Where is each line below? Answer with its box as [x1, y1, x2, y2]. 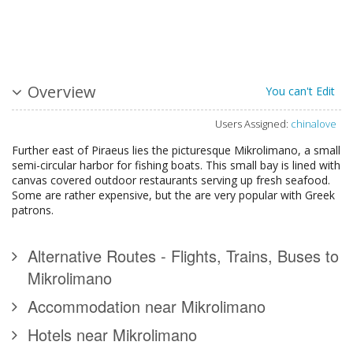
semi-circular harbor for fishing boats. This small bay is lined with [12, 158, 340, 173]
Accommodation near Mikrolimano [28, 295, 266, 318]
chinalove [291, 117, 336, 132]
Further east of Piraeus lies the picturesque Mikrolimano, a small [12, 143, 340, 158]
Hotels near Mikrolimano [28, 323, 197, 347]
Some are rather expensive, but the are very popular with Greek [12, 188, 335, 203]
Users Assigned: [215, 117, 288, 132]
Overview [28, 81, 96, 103]
